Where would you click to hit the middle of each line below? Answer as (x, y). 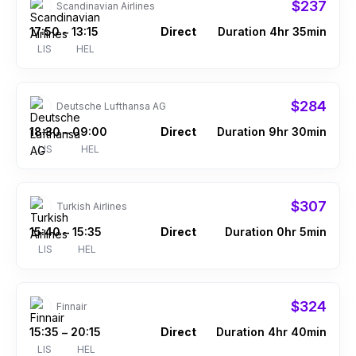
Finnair (72, 306)
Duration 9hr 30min (272, 132)
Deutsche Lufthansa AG (111, 106)
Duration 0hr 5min (276, 232)
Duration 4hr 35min (272, 31)
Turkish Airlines (92, 206)
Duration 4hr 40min (271, 332)
